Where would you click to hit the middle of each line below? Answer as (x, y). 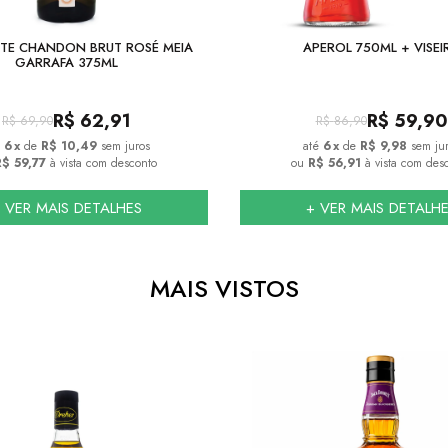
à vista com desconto (101, 163)
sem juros (125, 146)
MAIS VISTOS (224, 288)
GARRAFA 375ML (66, 62)
